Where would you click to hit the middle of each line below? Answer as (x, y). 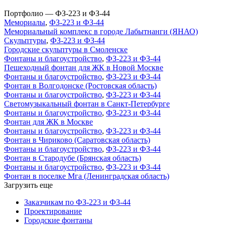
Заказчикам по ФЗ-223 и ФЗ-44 (77, 202)
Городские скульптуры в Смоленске (66, 49)
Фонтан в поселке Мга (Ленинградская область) (87, 176)
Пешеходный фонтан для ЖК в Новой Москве (84, 68)
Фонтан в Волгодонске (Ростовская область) (80, 86)
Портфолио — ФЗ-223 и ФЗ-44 (57, 13)
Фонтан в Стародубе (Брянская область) (73, 158)
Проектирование (53, 211)
